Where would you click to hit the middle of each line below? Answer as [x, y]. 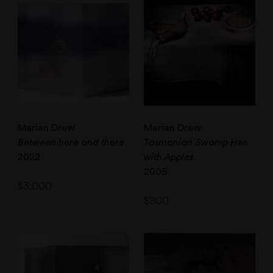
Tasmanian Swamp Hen [196, 142]
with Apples [169, 157]
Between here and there [71, 142]
